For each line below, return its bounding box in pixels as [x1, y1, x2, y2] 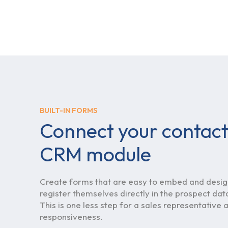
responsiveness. [40, 211, 103, 222]
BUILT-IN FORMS [40, 106, 97, 116]
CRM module [40, 141, 151, 166]
